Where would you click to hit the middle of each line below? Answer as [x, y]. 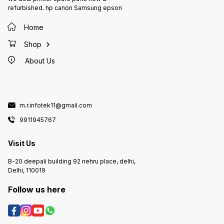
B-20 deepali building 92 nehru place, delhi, [72, 161]
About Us [40, 60]
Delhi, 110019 [27, 170]
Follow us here [37, 189]
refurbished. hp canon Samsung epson [65, 8]
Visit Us [22, 143]
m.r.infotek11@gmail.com [56, 105]
